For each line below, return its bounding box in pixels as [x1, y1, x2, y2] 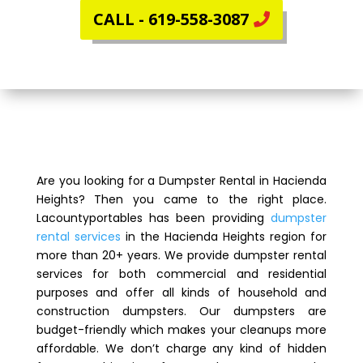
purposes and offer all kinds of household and [36, 284, 327, 301]
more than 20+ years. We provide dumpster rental [36, 247, 327, 263]
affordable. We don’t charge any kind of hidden [36, 340, 327, 357]
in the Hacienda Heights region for [120, 228, 327, 245]
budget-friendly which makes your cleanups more [36, 322, 327, 338]
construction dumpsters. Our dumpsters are [36, 303, 327, 319]
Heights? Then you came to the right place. [36, 191, 327, 207]
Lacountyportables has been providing [36, 210, 271, 226]
